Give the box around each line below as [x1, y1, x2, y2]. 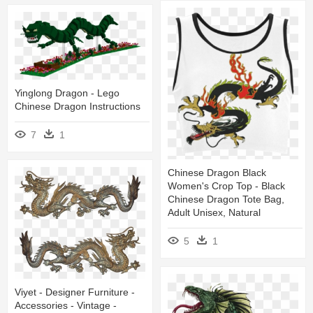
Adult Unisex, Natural [168, 207, 261, 219]
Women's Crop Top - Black [168, 180, 285, 192]
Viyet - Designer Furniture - [15, 286, 135, 298]
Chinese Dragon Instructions [15, 101, 140, 112]
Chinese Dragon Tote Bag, [168, 194, 284, 205]
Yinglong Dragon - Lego [15, 87, 119, 99]
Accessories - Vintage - [15, 299, 117, 311]
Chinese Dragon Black [168, 167, 266, 179]
